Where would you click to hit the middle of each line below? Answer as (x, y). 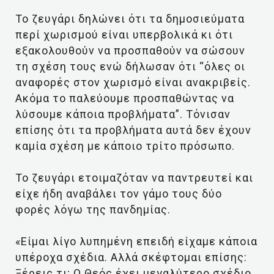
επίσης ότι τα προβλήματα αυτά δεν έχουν (133, 130)
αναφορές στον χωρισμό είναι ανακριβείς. (133, 82)
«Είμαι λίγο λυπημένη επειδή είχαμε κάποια (136, 241)
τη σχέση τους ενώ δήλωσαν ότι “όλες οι (130, 66)
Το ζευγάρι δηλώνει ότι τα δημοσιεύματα (130, 19)
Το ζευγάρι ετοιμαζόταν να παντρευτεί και (134, 178)
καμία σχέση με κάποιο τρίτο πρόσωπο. (125, 146)
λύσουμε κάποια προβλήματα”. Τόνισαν (123, 114)
